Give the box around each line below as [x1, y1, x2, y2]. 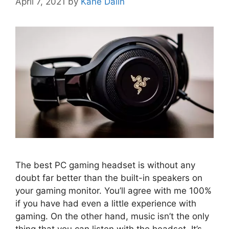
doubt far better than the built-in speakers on [15, 172, 202, 183]
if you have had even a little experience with [15, 198, 196, 209]
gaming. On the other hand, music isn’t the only [15, 211, 209, 221]
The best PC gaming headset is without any [15, 159, 195, 170]
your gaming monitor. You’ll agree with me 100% [15, 185, 212, 196]
